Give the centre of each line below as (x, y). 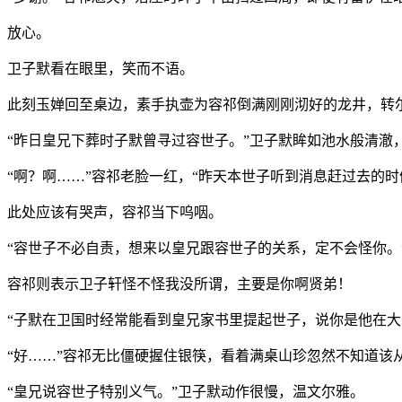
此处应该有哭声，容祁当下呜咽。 (115, 212)
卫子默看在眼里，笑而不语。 (100, 68)
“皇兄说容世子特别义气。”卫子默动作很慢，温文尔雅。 (186, 391)
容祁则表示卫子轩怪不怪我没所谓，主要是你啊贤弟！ (179, 284)
